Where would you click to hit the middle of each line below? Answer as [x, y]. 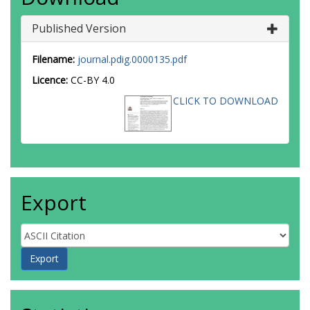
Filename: [53, 59]
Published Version [79, 28]
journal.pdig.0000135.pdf [132, 59]
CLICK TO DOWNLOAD [226, 101]
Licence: [51, 80]
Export [54, 202]
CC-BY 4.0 [93, 80]
